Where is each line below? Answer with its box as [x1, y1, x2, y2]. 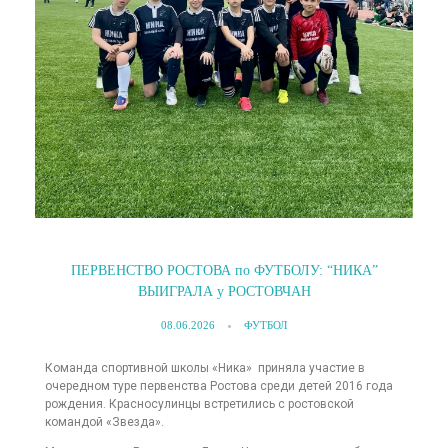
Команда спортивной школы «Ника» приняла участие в [45, 361, 365, 376]
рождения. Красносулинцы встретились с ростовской [45, 397, 354, 412]
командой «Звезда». [45, 415, 164, 430]
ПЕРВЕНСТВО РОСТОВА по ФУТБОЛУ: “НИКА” [70, 263, 378, 279]
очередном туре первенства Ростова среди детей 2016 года [45, 379, 393, 394]
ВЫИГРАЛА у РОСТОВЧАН [137, 284, 311, 300]
